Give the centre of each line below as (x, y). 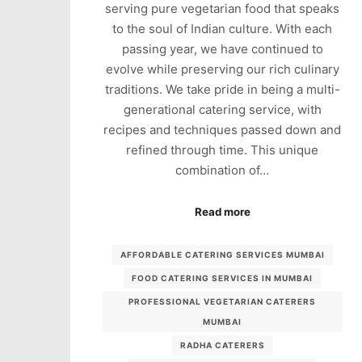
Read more (222, 211)
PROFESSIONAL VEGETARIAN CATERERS (223, 302)
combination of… (223, 170)
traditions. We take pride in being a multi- (222, 90)
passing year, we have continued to (222, 49)
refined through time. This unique (223, 150)
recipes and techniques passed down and (223, 130)
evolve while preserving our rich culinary (222, 69)
